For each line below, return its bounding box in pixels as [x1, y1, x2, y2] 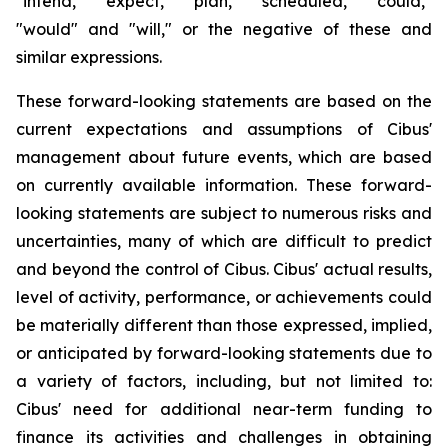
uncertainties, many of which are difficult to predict [16, 231, 432, 252]
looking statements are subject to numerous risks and [16, 203, 432, 224]
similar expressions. [16, 47, 162, 68]
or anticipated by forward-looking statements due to [16, 343, 432, 364]
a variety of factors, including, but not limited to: [16, 371, 432, 392]
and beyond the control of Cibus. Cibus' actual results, [16, 259, 432, 280]
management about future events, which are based [16, 147, 432, 168]
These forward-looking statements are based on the [16, 91, 432, 112]
